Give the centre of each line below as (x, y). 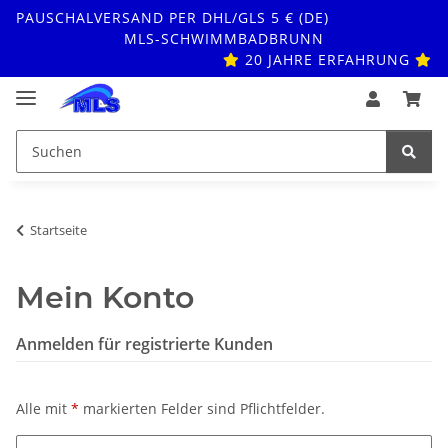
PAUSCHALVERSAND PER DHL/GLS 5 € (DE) (172, 17)
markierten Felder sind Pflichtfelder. (202, 408)
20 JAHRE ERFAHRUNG (327, 59)
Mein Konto (105, 297)
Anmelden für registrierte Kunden (144, 343)
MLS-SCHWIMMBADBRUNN (224, 38)
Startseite (58, 229)
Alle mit (43, 408)
